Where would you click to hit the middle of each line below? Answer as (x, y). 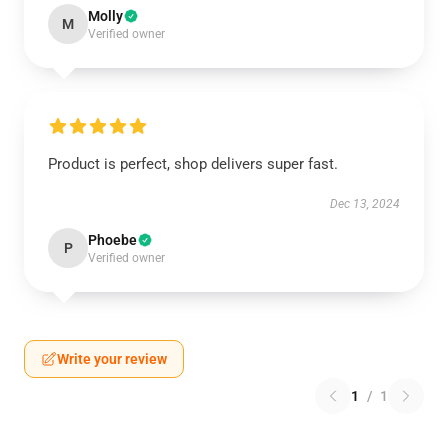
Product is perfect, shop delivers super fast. (193, 164)
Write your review (112, 359)
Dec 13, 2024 (365, 204)
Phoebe (112, 240)
